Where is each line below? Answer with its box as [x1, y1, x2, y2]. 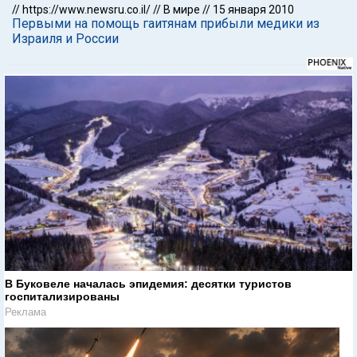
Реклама [5, 305, 46, 318]
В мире [163, 3, 200, 16]
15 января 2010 [213, 3, 294, 16]
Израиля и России [12, 31, 119, 46]
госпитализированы [5, 289, 120, 303]
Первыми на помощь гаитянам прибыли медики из [12, 16, 320, 31]
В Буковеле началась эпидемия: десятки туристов [5, 277, 292, 290]
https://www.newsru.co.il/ [22, 3, 151, 16]
